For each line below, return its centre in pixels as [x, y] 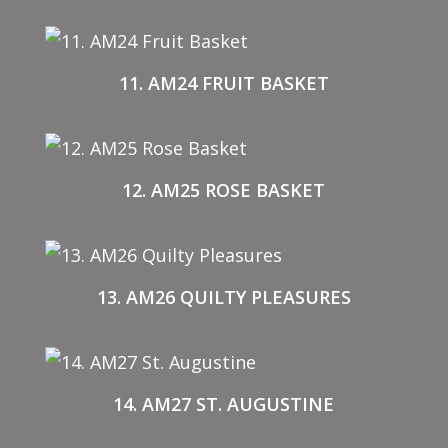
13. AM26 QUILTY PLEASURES [223, 297]
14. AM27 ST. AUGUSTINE [224, 404]
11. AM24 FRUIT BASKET [223, 82]
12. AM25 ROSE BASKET [224, 189]
